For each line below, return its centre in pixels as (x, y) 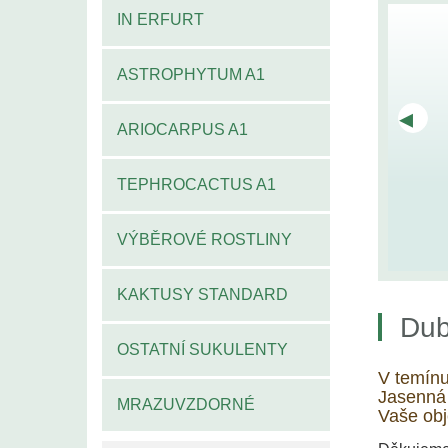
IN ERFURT (160, 19)
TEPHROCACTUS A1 (196, 184)
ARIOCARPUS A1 (182, 129)
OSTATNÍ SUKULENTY (202, 349)
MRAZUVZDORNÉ (186, 404)
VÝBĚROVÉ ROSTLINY (204, 239)
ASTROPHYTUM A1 (191, 74)
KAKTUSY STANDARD (202, 294)
